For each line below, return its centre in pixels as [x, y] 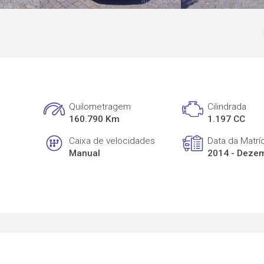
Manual [85, 153]
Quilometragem [100, 107]
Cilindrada [227, 107]
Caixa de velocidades [112, 141]
